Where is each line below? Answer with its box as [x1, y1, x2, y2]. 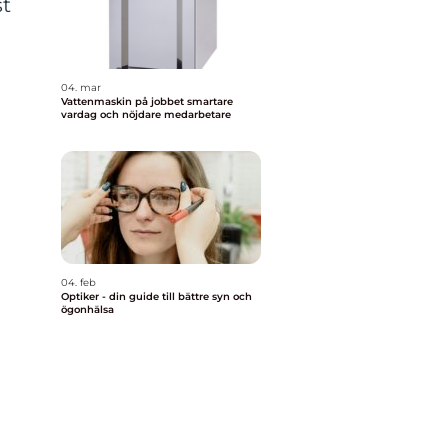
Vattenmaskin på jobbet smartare [61, 95, 187, 108]
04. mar [61, 81, 101, 94]
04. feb [61, 276, 96, 289]
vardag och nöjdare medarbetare [61, 108, 231, 121]
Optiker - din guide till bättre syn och [61, 290, 252, 303]
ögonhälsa [61, 303, 114, 316]
